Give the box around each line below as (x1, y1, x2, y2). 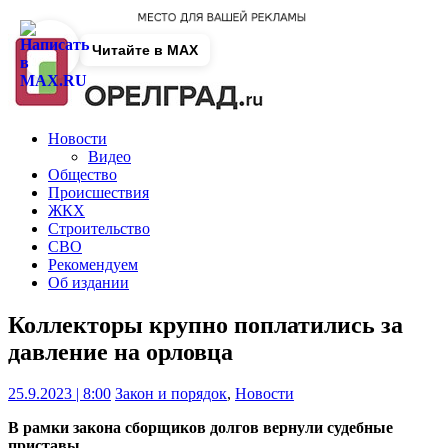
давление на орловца (8, 338, 233, 365)
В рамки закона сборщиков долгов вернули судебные (8, 419, 393, 437)
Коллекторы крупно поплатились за (8, 311, 403, 338)
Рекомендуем (48, 255, 138, 273)
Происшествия (48, 183, 149, 201)
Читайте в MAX (92, 42, 198, 58)
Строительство (48, 219, 150, 237)
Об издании (48, 273, 129, 291)
